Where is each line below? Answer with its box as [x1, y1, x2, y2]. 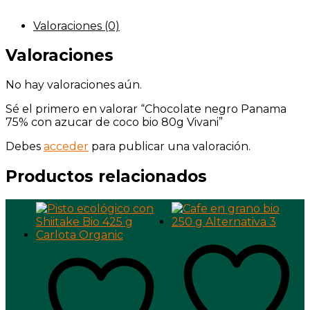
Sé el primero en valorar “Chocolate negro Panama [6, 102, 286, 116]
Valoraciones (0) [33, 19, 120, 33]
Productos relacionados [6, 166, 207, 186]
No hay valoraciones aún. [6, 78, 142, 92]
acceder [44, 140, 89, 154]
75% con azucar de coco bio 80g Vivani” [6, 116, 223, 129]
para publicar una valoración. [89, 140, 250, 154]
